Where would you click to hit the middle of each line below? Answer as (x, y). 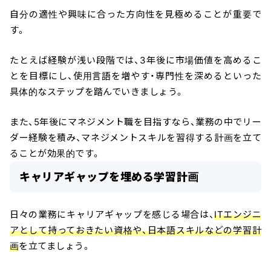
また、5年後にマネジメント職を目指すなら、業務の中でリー (135, 122)
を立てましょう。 (55, 246)
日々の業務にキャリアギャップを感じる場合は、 (112, 215)
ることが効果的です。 (55, 154)
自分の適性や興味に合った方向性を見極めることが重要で (135, 15)
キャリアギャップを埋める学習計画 (109, 177)
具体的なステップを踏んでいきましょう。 (97, 92)
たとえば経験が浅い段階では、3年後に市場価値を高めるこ (135, 60)
